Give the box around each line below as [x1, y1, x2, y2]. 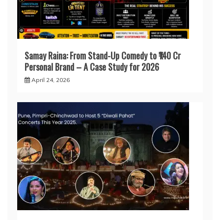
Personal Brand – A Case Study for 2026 [25, 60, 159, 74]
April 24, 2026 [31, 76, 70, 84]
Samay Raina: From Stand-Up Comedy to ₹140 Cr [25, 49, 181, 62]
